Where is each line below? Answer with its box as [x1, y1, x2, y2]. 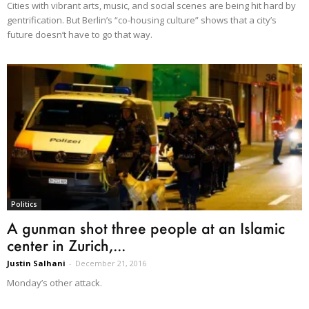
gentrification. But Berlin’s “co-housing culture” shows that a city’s [7, 14, 277, 27]
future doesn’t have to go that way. [7, 28, 152, 41]
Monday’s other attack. [7, 276, 102, 289]
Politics [11, 199, 37, 209]
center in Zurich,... [7, 235, 126, 255]
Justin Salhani [7, 257, 66, 268]
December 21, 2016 [75, 257, 146, 268]
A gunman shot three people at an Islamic [7, 218, 285, 237]
